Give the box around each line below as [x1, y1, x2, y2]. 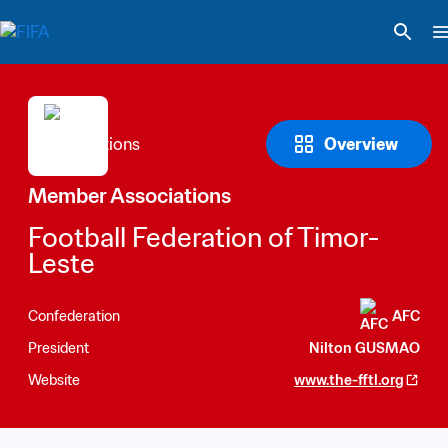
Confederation [28, 306, 120, 325]
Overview [324, 134, 398, 154]
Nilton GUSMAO [309, 338, 420, 357]
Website [28, 370, 80, 389]
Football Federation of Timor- [28, 220, 379, 254]
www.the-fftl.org [294, 370, 404, 389]
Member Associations [28, 183, 231, 209]
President [28, 338, 89, 357]
